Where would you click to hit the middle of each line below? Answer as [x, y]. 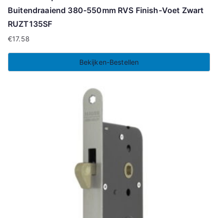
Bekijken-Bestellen [109, 62]
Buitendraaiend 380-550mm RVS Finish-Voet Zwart [106, 10]
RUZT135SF [30, 24]
